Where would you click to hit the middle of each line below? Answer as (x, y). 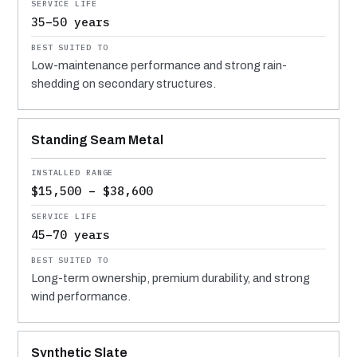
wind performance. (81, 296)
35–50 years (71, 22)
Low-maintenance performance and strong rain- (159, 65)
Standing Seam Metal (97, 139)
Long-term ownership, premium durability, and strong (171, 278)
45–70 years (71, 234)
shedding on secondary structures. (124, 83)
